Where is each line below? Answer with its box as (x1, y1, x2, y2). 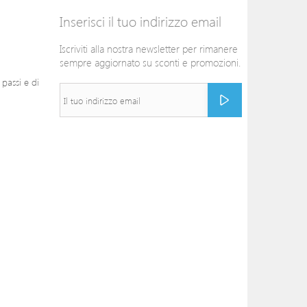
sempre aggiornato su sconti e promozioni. (60, 56, 241, 69)
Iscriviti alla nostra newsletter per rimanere (60, 42, 238, 56)
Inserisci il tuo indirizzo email (60, 12, 221, 30)
